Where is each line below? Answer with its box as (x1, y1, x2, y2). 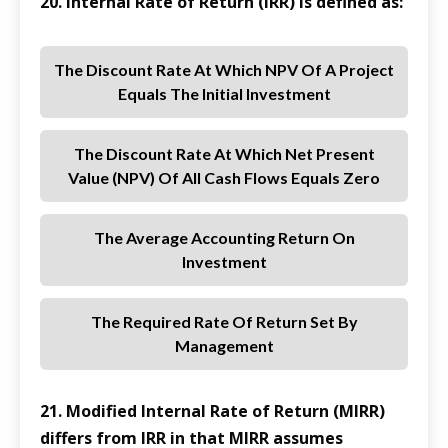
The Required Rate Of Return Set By (90, 312, 358, 332)
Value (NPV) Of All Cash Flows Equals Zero (68, 168, 380, 188)
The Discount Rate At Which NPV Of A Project (54, 60, 394, 80)
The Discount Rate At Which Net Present (73, 144, 375, 164)
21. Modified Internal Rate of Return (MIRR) (40, 400, 385, 423)
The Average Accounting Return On (93, 228, 355, 248)
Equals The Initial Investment (117, 84, 331, 104)
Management (174, 336, 274, 356)
